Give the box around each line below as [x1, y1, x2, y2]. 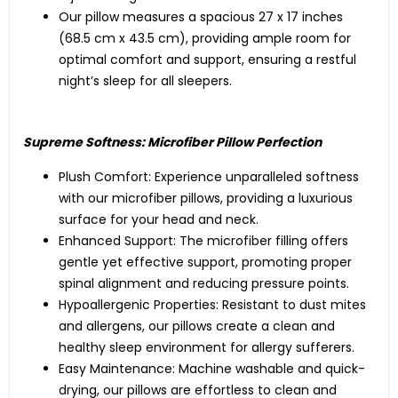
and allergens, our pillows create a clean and [59, 317, 335, 335]
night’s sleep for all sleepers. [59, 72, 232, 90]
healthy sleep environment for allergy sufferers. [59, 338, 354, 356]
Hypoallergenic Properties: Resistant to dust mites [59, 296, 366, 314]
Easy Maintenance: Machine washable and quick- [59, 360, 365, 378]
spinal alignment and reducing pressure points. [59, 275, 349, 292]
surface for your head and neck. [59, 211, 259, 228]
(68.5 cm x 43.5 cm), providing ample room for [59, 29, 351, 47]
